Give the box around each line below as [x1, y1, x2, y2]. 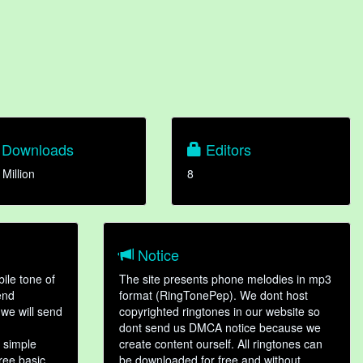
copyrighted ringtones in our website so [119, 302, 320, 319]
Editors [202, 138, 251, 160]
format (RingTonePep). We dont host [119, 286, 308, 303]
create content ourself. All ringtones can [119, 335, 322, 352]
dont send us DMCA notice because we [119, 318, 321, 335]
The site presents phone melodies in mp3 [119, 270, 331, 287]
